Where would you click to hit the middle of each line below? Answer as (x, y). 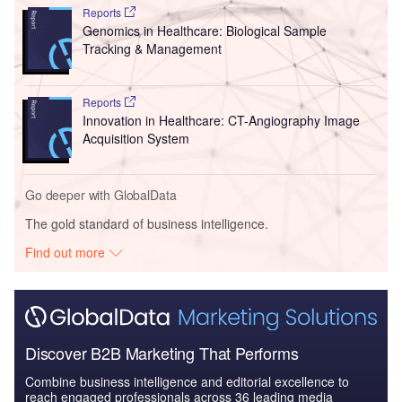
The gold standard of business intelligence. (147, 224)
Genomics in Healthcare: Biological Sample (204, 30)
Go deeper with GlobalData (101, 195)
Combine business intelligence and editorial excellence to (187, 381)
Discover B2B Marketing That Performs (162, 352)
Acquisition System (135, 138)
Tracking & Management (152, 48)
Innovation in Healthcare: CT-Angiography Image (221, 120)
